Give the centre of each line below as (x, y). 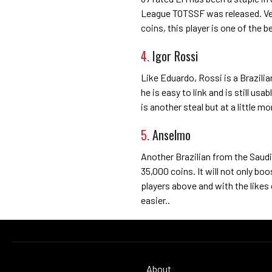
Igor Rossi (175, 56)
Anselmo (172, 134)
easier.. (155, 200)
